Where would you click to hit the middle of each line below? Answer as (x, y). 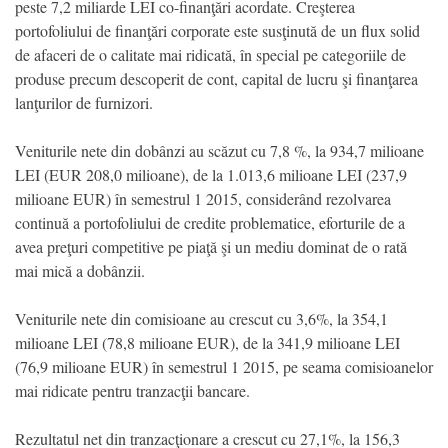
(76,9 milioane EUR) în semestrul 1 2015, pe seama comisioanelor (224, 366)
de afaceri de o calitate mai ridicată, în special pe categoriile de (210, 54)
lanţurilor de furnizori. (84, 102)
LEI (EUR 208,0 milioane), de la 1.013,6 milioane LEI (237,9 (211, 174)
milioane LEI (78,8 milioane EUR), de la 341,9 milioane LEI (207, 342)
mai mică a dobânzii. (82, 270)
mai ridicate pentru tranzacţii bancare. (132, 390)
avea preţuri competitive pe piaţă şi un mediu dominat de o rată (211, 246)
